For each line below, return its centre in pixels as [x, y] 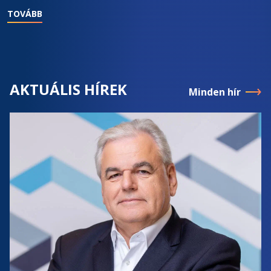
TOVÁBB [25, 13]
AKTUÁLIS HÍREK [68, 89]
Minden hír [215, 92]
